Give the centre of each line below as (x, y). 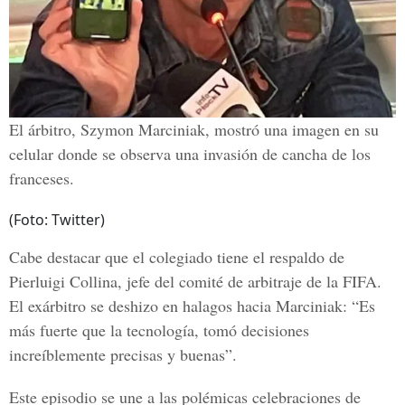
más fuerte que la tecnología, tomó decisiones (159, 330)
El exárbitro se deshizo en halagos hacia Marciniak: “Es (192, 306)
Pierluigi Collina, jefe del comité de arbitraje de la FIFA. (195, 281)
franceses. (42, 178)
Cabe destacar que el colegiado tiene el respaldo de (177, 257)
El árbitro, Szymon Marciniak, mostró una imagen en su (194, 129)
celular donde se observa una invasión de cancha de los (190, 154)
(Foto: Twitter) (57, 220)
